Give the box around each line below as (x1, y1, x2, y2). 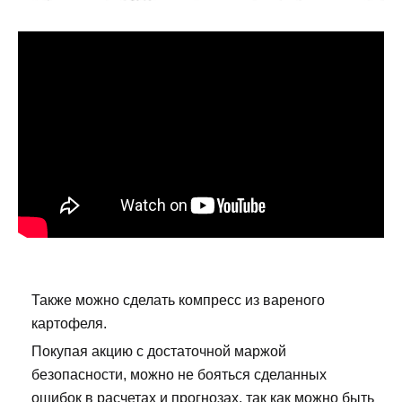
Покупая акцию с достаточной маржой (31, 343, 286, 359)
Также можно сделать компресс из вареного (31, 292, 325, 308)
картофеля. (31, 315, 107, 331)
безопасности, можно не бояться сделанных (31, 366, 327, 382)
